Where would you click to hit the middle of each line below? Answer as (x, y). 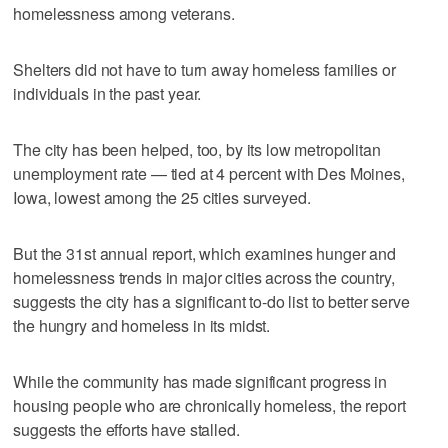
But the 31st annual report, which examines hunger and (204, 253)
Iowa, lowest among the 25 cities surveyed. (162, 197)
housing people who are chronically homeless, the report (209, 405)
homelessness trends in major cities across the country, (204, 277)
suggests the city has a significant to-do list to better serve (211, 301)
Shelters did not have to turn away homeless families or (204, 69)
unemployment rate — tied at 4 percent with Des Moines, (209, 173)
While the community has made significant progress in (200, 381)
